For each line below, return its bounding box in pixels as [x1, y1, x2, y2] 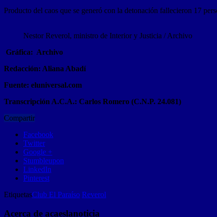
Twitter [23, 139, 45, 148]
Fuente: [4, 81, 29, 90]
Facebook [23, 130, 53, 139]
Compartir [4, 114, 35, 123]
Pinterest [23, 174, 49, 183]
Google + [23, 148, 52, 156]
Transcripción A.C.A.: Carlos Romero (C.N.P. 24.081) [4, 97, 181, 106]
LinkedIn [23, 165, 51, 174]
